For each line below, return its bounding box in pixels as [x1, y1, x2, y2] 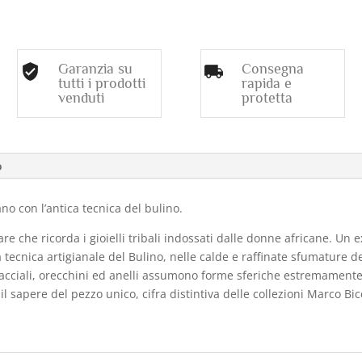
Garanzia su [58, 60, 133, 77]
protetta [241, 89, 293, 106]
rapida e [241, 74, 292, 91]
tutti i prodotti [58, 74, 146, 91]
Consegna [241, 60, 304, 77]
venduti [58, 89, 105, 106]
